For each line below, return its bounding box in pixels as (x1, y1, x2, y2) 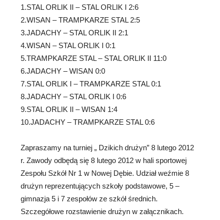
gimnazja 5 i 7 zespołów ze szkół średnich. (21, 194, 158, 203)
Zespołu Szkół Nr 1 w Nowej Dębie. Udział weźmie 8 (21, 169, 189, 177)
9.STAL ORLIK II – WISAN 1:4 (21, 105, 117, 113)
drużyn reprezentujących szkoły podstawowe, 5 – (21, 182, 179, 190)
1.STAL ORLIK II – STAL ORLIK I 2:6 (21, 3, 138, 11)
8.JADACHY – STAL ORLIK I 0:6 (21, 92, 126, 101)
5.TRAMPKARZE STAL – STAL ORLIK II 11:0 (21, 54, 166, 62)
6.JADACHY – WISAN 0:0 (21, 67, 105, 75)
